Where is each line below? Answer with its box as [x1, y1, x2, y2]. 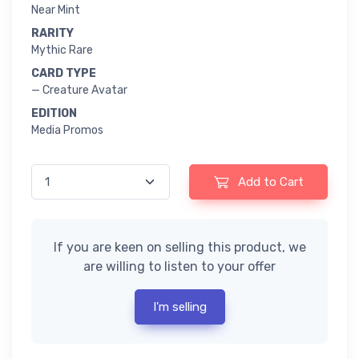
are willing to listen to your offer [83, 259, 276, 275]
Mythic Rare [31, 43, 93, 58]
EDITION [31, 107, 77, 121]
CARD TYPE [31, 67, 96, 81]
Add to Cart [237, 175, 304, 190]
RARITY [31, 26, 74, 41]
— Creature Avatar [31, 83, 127, 98]
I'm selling [152, 300, 207, 315]
